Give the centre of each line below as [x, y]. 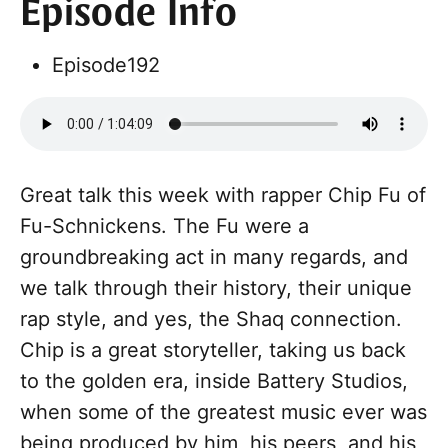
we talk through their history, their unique [216, 288]
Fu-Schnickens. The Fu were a [164, 226]
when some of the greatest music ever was [223, 412]
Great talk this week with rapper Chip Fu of [223, 195]
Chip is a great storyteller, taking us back [213, 350]
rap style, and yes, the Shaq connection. [211, 319]
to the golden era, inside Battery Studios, [214, 381]
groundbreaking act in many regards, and [214, 257]
